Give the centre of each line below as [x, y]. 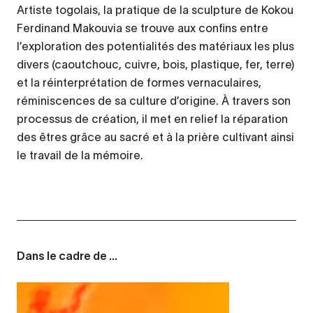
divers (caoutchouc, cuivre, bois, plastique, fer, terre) [155, 64]
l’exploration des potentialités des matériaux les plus [155, 46]
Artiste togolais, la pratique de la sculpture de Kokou [155, 9]
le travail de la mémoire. [80, 155]
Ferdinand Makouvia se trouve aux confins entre [143, 28]
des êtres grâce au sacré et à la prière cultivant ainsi [155, 137]
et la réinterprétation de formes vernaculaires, [139, 82]
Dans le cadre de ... [67, 257]
